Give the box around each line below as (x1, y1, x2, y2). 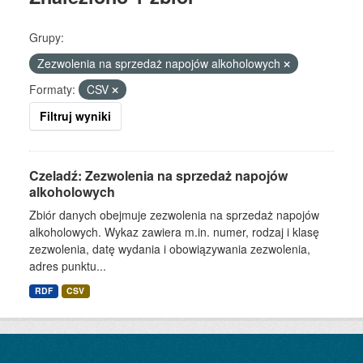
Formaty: (29, 81, 75, 98)
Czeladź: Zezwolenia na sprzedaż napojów (29, 166, 288, 186)
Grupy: (29, 29, 64, 46)
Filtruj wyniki (40, 108, 111, 125)
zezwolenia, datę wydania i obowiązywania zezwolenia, (29, 241, 310, 258)
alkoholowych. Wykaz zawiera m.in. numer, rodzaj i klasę (29, 224, 319, 241)
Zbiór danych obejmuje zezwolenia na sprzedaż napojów (29, 207, 319, 224)
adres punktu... (29, 258, 106, 275)
